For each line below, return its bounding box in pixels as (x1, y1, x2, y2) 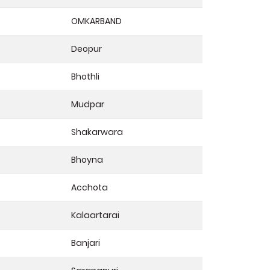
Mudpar (71, 98, 104, 110)
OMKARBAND (71, 14, 122, 27)
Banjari (71, 236, 100, 249)
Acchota (71, 181, 108, 193)
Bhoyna (71, 153, 103, 166)
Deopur (71, 42, 102, 55)
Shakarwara (71, 125, 123, 138)
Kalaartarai (71, 209, 119, 221)
